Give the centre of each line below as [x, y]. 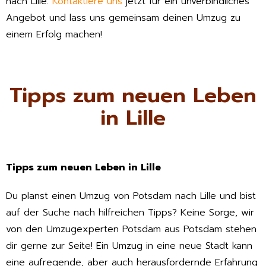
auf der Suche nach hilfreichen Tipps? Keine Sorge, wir [130, 213]
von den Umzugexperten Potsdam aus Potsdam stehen [131, 229]
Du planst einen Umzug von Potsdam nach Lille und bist [131, 196]
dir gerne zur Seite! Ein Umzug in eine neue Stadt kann [129, 246]
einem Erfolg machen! [54, 34]
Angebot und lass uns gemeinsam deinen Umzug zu [123, 18]
